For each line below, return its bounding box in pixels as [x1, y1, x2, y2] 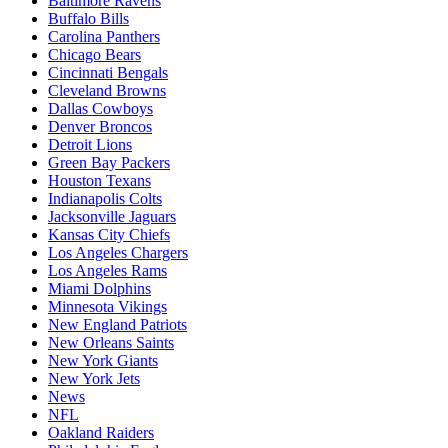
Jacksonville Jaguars [48, 208, 176, 226]
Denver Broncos [48, 118, 152, 136]
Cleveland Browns [48, 82, 166, 100]
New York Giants [48, 352, 158, 370]
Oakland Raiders [48, 424, 154, 442]
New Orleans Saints [48, 334, 174, 352]
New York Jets [48, 370, 140, 388]
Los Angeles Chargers [48, 244, 188, 262]
